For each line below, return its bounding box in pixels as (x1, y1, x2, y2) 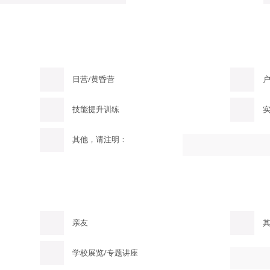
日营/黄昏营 (72, 74, 115, 84)
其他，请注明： (72, 134, 127, 145)
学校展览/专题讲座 (72, 248, 138, 258)
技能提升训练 (72, 104, 119, 115)
